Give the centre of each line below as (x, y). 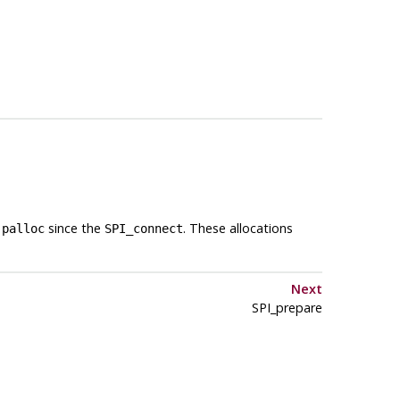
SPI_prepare (287, 308)
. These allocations (237, 229)
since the (74, 229)
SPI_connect (143, 229)
